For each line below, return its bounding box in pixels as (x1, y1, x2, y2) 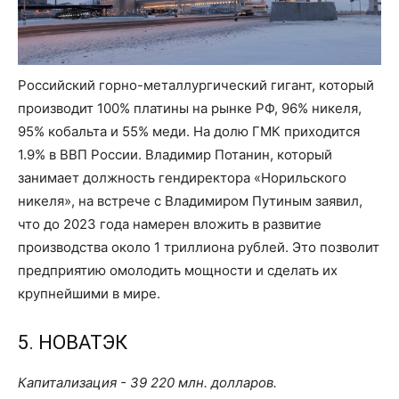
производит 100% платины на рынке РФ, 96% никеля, (18, 100, 362, 118)
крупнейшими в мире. (18, 285, 160, 303)
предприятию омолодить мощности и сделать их (18, 262, 338, 280)
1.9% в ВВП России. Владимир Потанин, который (18, 146, 332, 164)
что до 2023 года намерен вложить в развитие (18, 216, 322, 233)
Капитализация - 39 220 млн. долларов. (18, 374, 277, 392)
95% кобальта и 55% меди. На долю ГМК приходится (18, 123, 360, 141)
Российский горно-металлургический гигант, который (18, 77, 374, 94)
